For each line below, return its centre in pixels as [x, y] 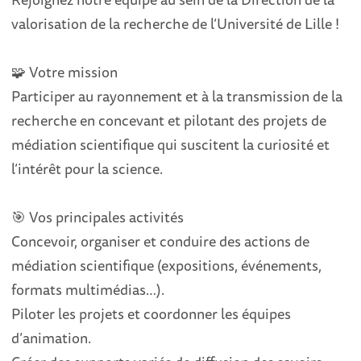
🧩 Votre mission [65, 72]
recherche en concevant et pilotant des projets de [169, 120]
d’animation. [52, 338]
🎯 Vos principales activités [98, 217]
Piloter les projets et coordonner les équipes [151, 314]
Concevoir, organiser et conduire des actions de [161, 241]
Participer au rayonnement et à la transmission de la [177, 96]
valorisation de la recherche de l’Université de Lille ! [176, 24]
